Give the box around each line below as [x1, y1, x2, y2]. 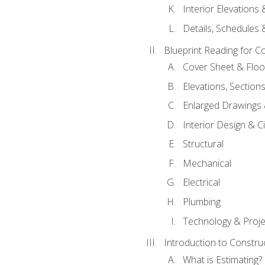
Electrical [182, 176, 220, 189]
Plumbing [182, 195, 221, 208]
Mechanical [182, 156, 231, 170]
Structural [182, 137, 224, 151]
